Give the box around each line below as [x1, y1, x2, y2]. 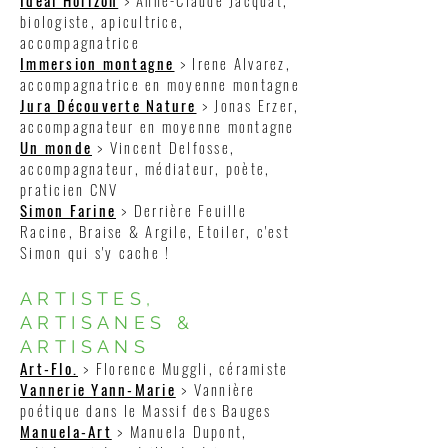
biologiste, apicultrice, [20, 10, 184, 32]
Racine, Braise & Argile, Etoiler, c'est [20, 220, 290, 242]
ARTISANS [20, 336, 151, 357]
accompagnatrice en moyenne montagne [20, 73, 300, 95]
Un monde [20, 136, 92, 158]
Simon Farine [20, 199, 116, 221]
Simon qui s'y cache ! [20, 241, 176, 263]
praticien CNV [20, 178, 119, 200]
